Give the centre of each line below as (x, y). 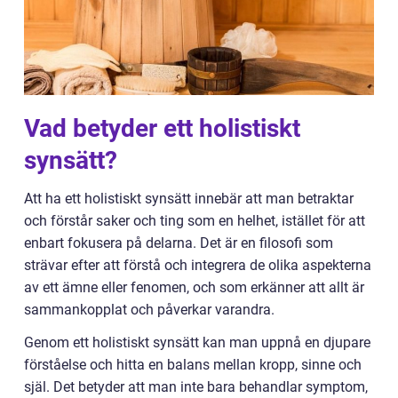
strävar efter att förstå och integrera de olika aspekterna (198, 265)
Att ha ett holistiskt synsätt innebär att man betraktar (189, 199)
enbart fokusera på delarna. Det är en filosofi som (179, 243)
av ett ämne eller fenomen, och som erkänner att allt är (194, 287)
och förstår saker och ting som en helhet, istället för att (195, 221)
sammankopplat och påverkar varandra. (149, 310)
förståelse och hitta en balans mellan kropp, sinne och (193, 365)
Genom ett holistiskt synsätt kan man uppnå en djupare (197, 342)
